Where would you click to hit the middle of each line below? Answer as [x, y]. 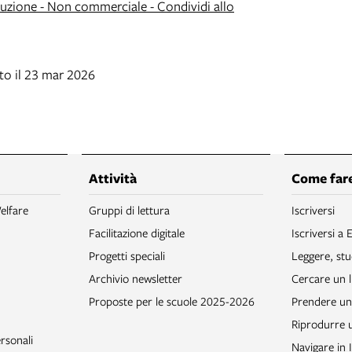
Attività [113, 178]
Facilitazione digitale [137, 233]
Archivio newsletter [136, 279]
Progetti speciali [127, 256]
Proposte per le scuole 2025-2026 [172, 301]
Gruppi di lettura [129, 210]
